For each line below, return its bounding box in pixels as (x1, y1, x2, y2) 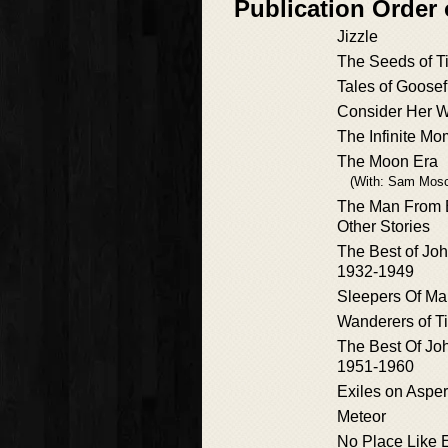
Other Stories (337, 218, 430, 235)
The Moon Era (337, 153, 438, 170)
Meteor (337, 408, 386, 425)
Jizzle (337, 28, 378, 45)
